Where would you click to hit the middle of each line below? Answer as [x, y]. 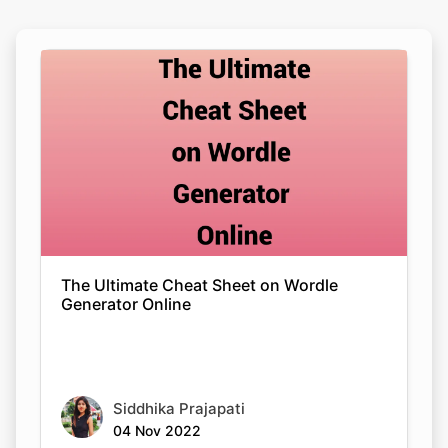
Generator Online [126, 303]
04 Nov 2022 [157, 430]
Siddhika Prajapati [179, 408]
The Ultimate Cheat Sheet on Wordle [199, 284]
